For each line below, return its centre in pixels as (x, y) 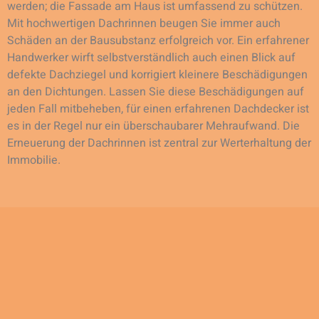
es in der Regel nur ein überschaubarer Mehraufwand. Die (153, 126)
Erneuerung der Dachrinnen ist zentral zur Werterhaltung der (159, 143)
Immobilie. (34, 160)
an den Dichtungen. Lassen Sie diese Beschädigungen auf (156, 91)
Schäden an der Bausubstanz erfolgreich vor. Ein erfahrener (158, 40)
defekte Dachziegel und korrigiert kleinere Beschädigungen (157, 74)
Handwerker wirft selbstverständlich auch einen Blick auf (151, 57)
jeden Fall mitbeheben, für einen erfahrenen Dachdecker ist (158, 109)
